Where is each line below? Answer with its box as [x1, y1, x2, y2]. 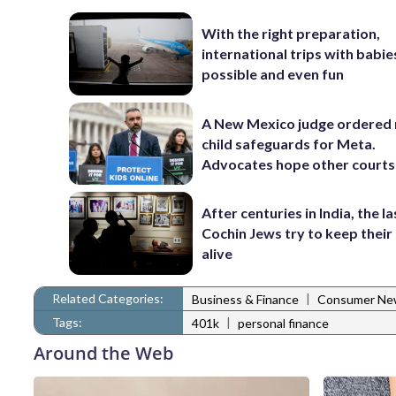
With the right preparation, [202, 25, 381, 42]
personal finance [238, 316, 329, 331]
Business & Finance [192, 292, 299, 308]
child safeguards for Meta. [202, 134, 377, 152]
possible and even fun [202, 65, 345, 83]
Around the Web [34, 340, 173, 365]
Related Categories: [52, 290, 164, 306]
